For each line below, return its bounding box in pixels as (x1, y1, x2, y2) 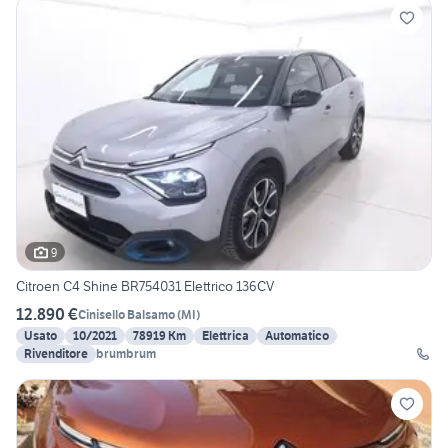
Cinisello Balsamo (78, 306, 175, 322)
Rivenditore (24, 346, 88, 362)
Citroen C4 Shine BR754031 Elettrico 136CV (16, 277, 274, 296)
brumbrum (96, 346, 156, 362)
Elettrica (202, 328, 249, 344)
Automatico (265, 328, 329, 344)
